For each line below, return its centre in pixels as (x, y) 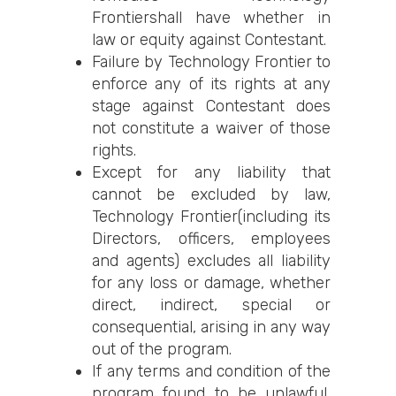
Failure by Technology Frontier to (211, 62)
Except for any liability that (211, 172)
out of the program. (162, 349)
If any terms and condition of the (211, 371)
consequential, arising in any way (211, 327)
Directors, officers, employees (211, 239)
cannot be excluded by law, (211, 194)
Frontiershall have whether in (211, 18)
